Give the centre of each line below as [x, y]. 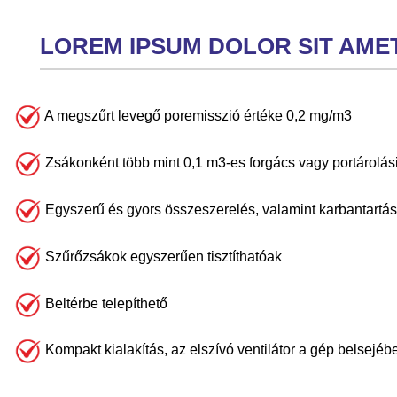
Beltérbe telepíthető [105, 303]
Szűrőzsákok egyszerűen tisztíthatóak [162, 256]
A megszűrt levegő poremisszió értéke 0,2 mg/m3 [197, 116]
